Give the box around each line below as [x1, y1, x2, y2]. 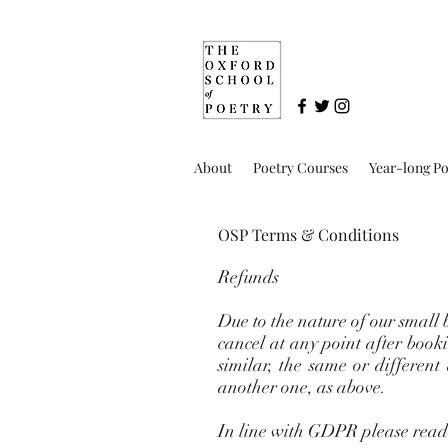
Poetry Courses [253, 158, 348, 177]
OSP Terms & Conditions [218, 224, 399, 245]
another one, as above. [218, 376, 390, 398]
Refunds [218, 266, 279, 288]
